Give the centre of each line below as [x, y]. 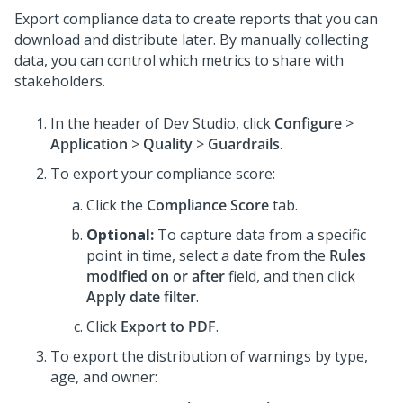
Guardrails [244, 144]
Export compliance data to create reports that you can [196, 19]
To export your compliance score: [163, 174]
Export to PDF [168, 327]
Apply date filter [141, 297]
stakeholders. [60, 81]
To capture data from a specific [262, 235]
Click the [116, 205]
